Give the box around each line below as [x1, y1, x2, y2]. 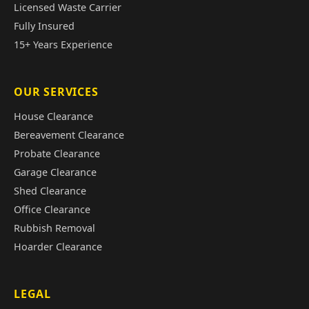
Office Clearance [14, 202, 90, 216]
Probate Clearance [14, 146, 100, 160]
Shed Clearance [14, 183, 86, 197]
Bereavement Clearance [14, 128, 124, 141]
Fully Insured [14, 19, 74, 32]
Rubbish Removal [14, 221, 95, 235]
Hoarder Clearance [14, 239, 102, 253]
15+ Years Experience [14, 37, 112, 51]
